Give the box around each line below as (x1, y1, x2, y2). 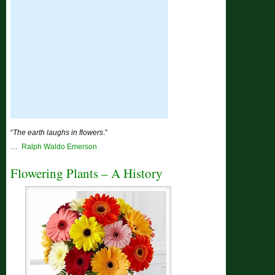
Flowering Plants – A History (10, 165, 163, 182)
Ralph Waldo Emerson (21, 142, 98, 151)
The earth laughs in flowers (13, 128, 104, 137)
